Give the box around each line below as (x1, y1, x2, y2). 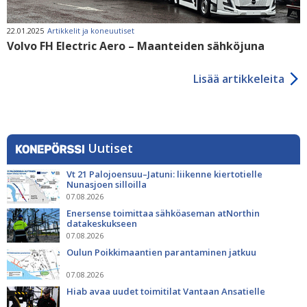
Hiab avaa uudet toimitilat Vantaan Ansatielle (66, 284, 265, 297)
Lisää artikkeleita (193, 71, 284, 86)
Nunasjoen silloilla (66, 177, 147, 191)
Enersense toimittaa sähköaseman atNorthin (66, 206, 260, 219)
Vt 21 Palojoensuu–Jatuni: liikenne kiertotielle (66, 167, 262, 180)
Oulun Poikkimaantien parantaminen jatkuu (66, 245, 258, 258)
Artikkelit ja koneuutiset (47, 25, 134, 36)
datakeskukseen (66, 217, 137, 230)
